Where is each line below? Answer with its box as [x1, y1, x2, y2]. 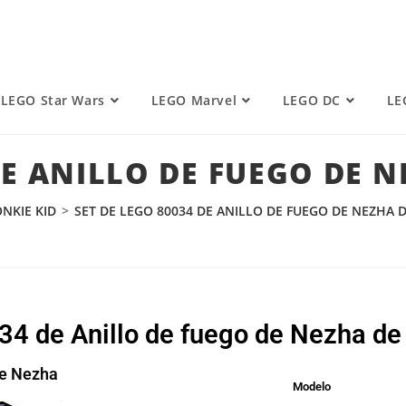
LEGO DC [282, 92, 341, 109]
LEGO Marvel [150, 92, 237, 109]
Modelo [293, 380, 331, 393]
